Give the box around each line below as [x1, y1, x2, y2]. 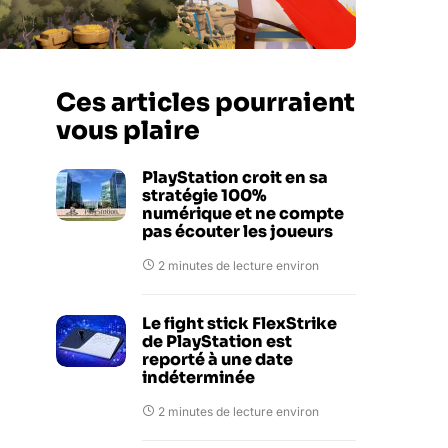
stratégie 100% [142, 185, 266, 206]
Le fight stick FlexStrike [142, 313, 337, 334]
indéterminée [142, 367, 255, 388]
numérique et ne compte [142, 203, 344, 224]
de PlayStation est [142, 331, 292, 352]
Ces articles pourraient [56, 87, 355, 118]
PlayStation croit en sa [142, 167, 328, 188]
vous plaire [56, 115, 200, 146]
